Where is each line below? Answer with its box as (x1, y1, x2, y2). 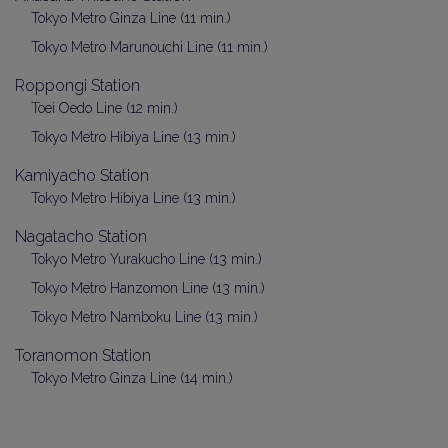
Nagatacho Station (15, 226, 147, 246)
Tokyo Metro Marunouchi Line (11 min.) (31, 38, 268, 55)
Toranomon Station (15, 345, 151, 365)
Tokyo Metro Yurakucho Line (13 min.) (31, 250, 262, 267)
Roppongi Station (15, 75, 140, 95)
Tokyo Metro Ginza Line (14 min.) (31, 369, 233, 386)
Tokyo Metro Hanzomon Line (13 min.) (31, 279, 265, 296)
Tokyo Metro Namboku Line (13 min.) (31, 308, 258, 325)
